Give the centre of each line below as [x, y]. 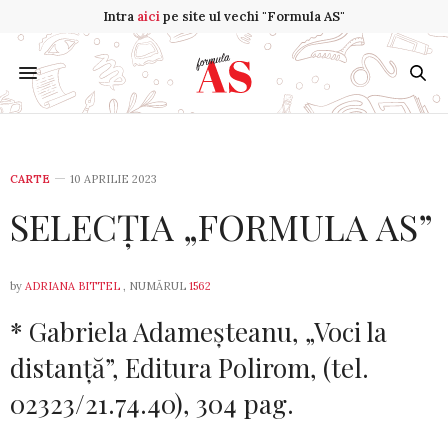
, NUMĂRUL [154, 286]
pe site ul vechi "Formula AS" [252, 16]
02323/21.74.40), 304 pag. [152, 403]
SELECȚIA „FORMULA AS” [221, 226]
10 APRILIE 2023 [113, 179]
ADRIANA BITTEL [72, 286]
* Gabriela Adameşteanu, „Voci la [198, 331]
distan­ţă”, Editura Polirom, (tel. [189, 367]
